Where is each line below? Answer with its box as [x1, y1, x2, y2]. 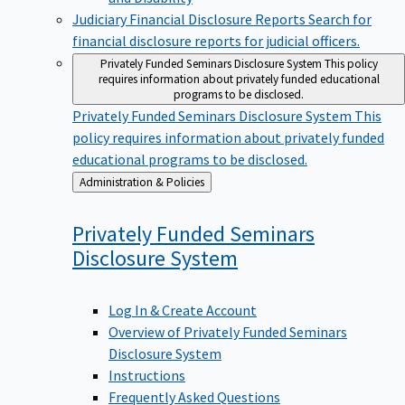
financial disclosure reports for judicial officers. [72, 31, 360, 50]
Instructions [108, 365, 185, 384]
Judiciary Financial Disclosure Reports [72, 9, 308, 28]
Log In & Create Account [108, 300, 257, 319]
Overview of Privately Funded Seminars [108, 322, 347, 341]
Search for [308, 9, 372, 28]
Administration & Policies [166, 174, 204, 190]
